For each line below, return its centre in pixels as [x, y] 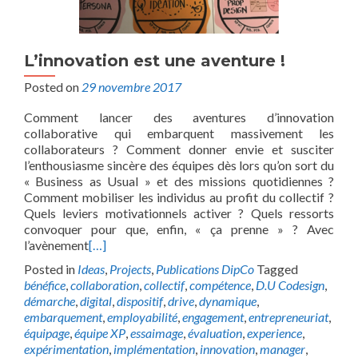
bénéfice [45, 285]
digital [96, 301]
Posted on [53, 87]
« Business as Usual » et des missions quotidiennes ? [179, 181]
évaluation [215, 333]
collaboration [105, 285]
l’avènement [56, 245]
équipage [47, 333]
